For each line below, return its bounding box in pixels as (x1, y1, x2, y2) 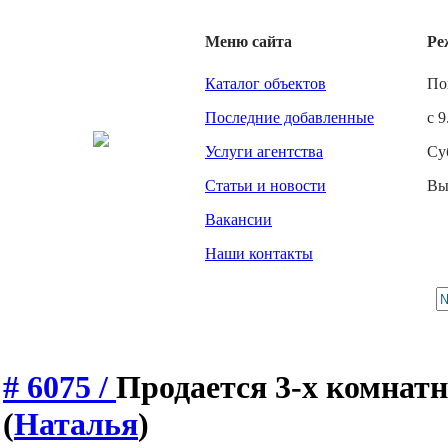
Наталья (14, 406, 138, 443)
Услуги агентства (205, 143, 323, 160)
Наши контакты (205, 245, 313, 262)
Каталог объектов (205, 75, 326, 92)
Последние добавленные (205, 109, 374, 126)
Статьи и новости (205, 177, 326, 194)
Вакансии (205, 211, 272, 228)
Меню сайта (205, 33, 292, 50)
